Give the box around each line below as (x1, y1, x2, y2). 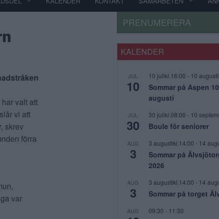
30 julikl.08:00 (149, 110, 186, 119)
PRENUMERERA (123, 16, 191, 28)
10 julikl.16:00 (149, 71, 186, 80)
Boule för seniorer (149, 121, 209, 131)
